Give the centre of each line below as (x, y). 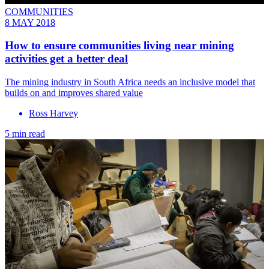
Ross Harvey (53, 113)
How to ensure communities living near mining (119, 46)
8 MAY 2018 (30, 22)
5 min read (25, 134)
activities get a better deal (66, 59)
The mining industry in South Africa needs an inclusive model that (130, 82)
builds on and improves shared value (74, 93)
